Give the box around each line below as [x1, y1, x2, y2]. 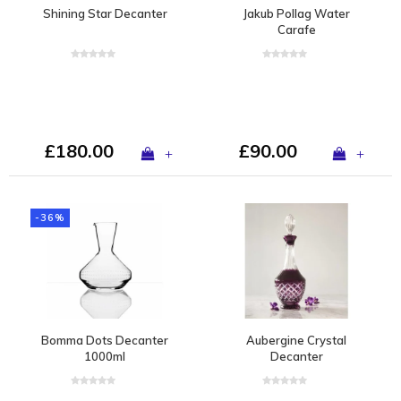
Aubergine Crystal [246, 332, 346, 347]
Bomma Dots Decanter [41, 332, 168, 347]
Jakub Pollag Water [243, 5, 350, 21]
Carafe [277, 21, 316, 37]
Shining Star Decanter [42, 5, 167, 21]
